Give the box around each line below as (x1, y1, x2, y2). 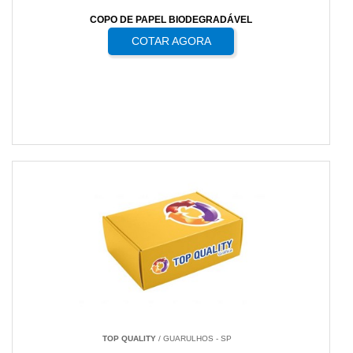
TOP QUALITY (102, 334, 156, 344)
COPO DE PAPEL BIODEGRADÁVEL (90, 14, 253, 26)
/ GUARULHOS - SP (155, 334, 232, 344)
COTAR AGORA (131, 35, 211, 48)
